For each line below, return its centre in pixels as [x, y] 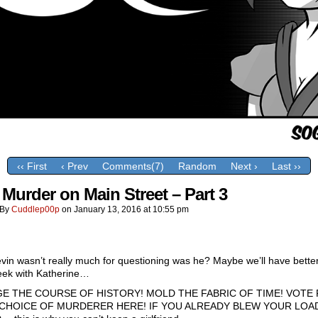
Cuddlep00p [35, 209]
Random [197, 166]
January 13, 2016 [108, 209]
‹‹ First [32, 166]
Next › [244, 166]
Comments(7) [133, 166]
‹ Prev [75, 166]
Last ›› [286, 166]
